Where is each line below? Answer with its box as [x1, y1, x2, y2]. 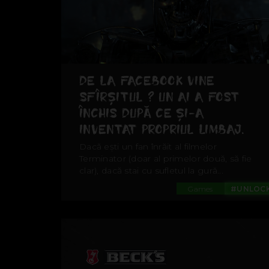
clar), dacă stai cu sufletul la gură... [79, 165, 223, 177]
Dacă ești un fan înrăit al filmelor [79, 141, 217, 153]
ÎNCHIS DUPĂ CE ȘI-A [79, 104, 205, 122]
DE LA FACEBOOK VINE [79, 72, 215, 90]
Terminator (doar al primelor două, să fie [79, 153, 252, 165]
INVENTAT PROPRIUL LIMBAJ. [79, 121, 244, 139]
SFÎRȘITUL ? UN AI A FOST [79, 88, 240, 106]
